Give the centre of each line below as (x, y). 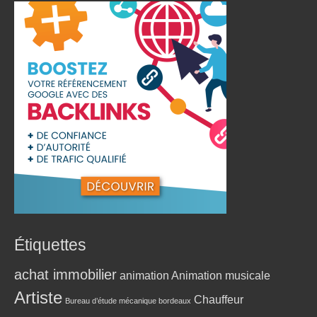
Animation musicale (221, 275)
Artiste (38, 297)
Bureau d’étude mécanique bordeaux (128, 300)
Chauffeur (219, 299)
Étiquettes (50, 244)
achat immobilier (65, 274)
